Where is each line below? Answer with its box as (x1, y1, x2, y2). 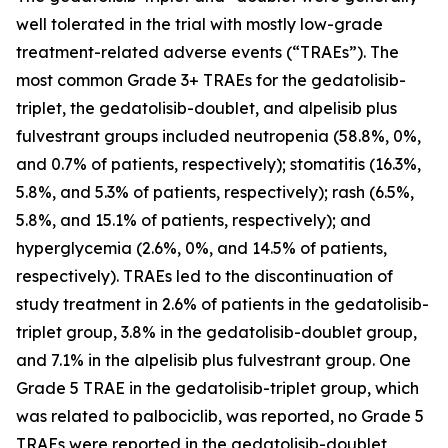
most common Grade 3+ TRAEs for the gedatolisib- (16, 69, 406, 90)
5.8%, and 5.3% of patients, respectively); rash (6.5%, (16, 181, 414, 202)
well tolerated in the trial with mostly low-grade (16, 13, 383, 34)
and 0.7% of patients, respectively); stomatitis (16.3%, (16, 153, 421, 174)
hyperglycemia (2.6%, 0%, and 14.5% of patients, (16, 237, 387, 258)
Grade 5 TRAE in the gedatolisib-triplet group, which (16, 377, 419, 398)
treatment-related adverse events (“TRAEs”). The (16, 41, 399, 62)
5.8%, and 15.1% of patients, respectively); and (16, 209, 371, 230)
